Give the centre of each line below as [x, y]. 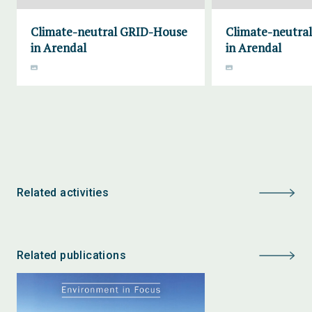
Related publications [71, 255]
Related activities [63, 193]
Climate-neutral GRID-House [109, 32]
